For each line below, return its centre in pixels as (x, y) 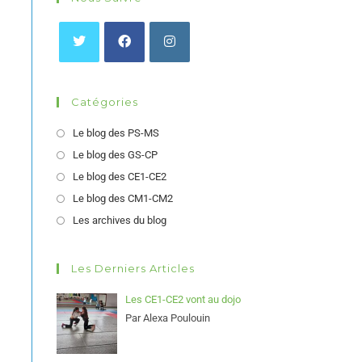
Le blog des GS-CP (115, 155)
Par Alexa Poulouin (167, 318)
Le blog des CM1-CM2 (123, 198)
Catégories (105, 102)
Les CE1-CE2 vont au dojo (183, 299)
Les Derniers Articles (133, 268)
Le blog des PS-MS (116, 133)
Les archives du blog (120, 220)
